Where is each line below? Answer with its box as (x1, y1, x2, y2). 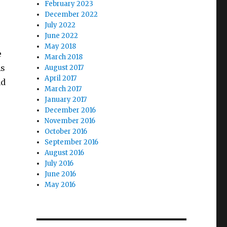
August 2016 (45, 148, 85, 157)
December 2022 (45, 10, 98, 19)
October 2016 (45, 127, 88, 136)
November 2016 (45, 117, 96, 125)
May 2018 (45, 42, 77, 51)
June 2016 (45, 170, 77, 178)
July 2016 (45, 159, 74, 168)
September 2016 (45, 138, 99, 146)
